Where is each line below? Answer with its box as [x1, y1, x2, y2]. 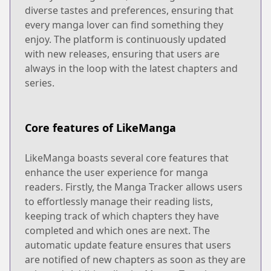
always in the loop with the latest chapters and [25, 61, 238, 75]
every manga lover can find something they [25, 18, 223, 31]
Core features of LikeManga [25, 120, 176, 135]
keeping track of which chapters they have [25, 209, 219, 223]
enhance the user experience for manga [25, 165, 208, 179]
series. [25, 76, 54, 90]
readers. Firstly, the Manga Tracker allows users [25, 180, 243, 194]
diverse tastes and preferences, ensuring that [25, 3, 233, 17]
